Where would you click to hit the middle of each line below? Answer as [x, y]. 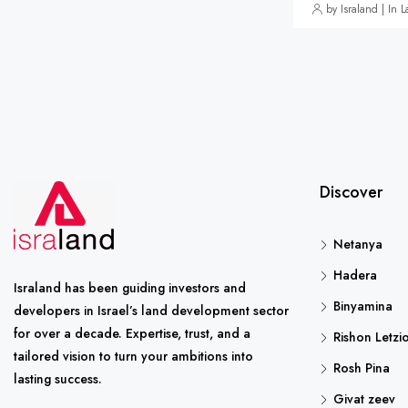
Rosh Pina [362, 367]
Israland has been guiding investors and [130, 287]
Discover [351, 192]
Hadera [355, 275]
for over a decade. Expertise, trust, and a [132, 333]
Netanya [358, 244]
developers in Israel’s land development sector [151, 310]
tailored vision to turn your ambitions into [133, 356]
